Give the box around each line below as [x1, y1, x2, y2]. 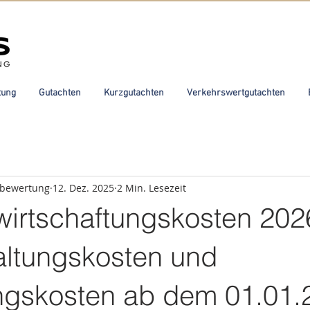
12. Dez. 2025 [53, 181, 114, 194]
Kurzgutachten [103, 87, 164, 99]
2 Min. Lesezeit [117, 181, 186, 194]
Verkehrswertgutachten [186, 87, 285, 99]
